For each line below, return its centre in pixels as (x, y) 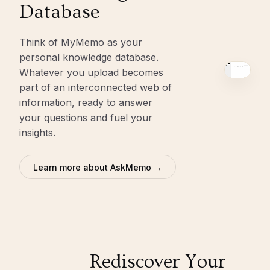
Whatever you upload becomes (91, 73)
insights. (37, 133)
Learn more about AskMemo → (98, 167)
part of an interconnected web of (96, 88)
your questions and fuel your (86, 118)
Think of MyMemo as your (81, 42)
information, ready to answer (86, 103)
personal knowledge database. (89, 58)
